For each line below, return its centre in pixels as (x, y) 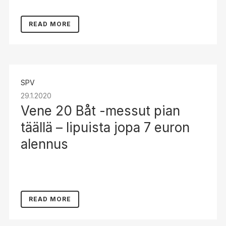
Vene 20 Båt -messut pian (100, 111)
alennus (44, 144)
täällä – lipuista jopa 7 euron (105, 127)
